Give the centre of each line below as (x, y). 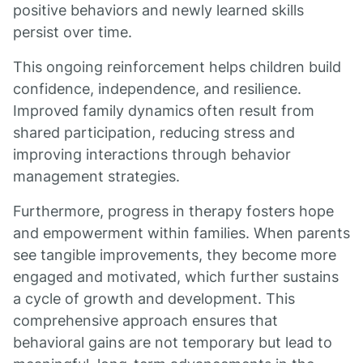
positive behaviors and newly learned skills (158, 10)
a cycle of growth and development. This (154, 299)
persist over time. (73, 32)
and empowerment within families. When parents (181, 233)
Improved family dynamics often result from (164, 111)
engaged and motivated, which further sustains (176, 277)
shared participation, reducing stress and (154, 132)
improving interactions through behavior (152, 154)
